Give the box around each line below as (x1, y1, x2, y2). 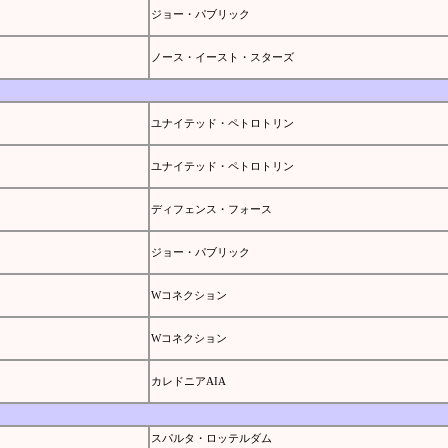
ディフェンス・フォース (150, 202, 272, 215)
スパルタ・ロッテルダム (150, 431, 272, 444)
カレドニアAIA (150, 374, 226, 387)
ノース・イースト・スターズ (150, 50, 294, 63)
